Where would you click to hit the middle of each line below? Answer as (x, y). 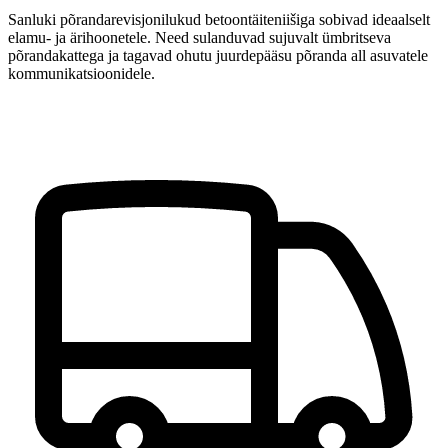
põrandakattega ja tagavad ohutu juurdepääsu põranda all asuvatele (218, 55)
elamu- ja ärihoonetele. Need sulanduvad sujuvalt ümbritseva (199, 37)
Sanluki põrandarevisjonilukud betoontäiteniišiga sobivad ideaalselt (219, 19)
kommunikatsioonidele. (81, 73)
